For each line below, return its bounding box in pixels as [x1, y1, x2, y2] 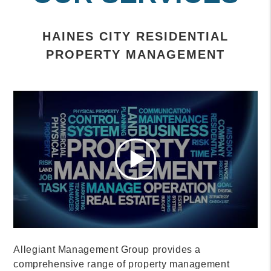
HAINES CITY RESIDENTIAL [42, 30, 229, 43]
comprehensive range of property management [13, 258, 230, 269]
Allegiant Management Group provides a [13, 244, 201, 255]
